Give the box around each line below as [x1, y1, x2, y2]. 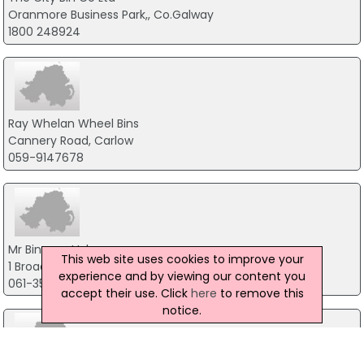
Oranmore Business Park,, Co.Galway [7, 6, 214, 24]
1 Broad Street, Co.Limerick [7, 258, 156, 275]
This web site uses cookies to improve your [60, 250, 304, 267]
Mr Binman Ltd [7, 240, 89, 258]
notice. [162, 301, 201, 318]
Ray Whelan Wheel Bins [7, 115, 139, 132]
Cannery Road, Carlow [7, 132, 133, 149]
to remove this [216, 284, 304, 301]
